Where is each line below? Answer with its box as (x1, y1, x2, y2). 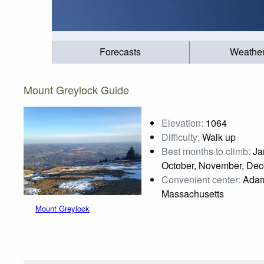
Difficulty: (161, 130, 200, 144)
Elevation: (161, 115, 203, 130)
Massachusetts (161, 186, 224, 200)
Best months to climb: (161, 144, 250, 158)
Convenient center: (161, 172, 240, 186)
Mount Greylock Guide (24, 81, 129, 97)
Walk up (200, 130, 236, 144)
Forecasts (100, 45, 141, 59)
